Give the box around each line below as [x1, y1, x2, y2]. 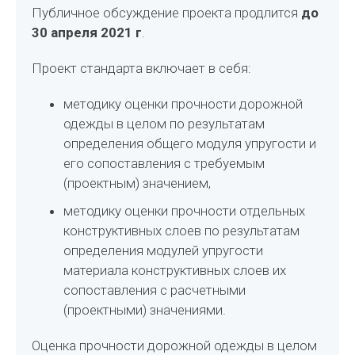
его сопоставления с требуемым [63, 155, 265, 171]
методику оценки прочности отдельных [63, 203, 306, 219]
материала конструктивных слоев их [63, 262, 287, 278]
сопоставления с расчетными [63, 282, 246, 298]
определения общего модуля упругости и [63, 136, 317, 151]
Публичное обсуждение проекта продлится [32, 5, 302, 21]
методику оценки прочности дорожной [63, 96, 303, 112]
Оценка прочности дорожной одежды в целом [32, 338, 318, 353]
